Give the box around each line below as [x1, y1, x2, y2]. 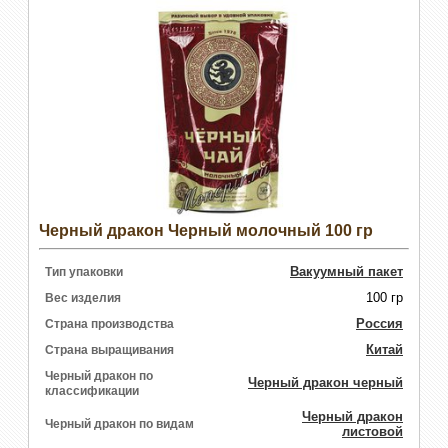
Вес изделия [45, 290, 121, 305]
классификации [45, 383, 139, 398]
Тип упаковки [45, 264, 123, 279]
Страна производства [45, 316, 174, 331]
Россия [356, 315, 403, 331]
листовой [342, 423, 403, 439]
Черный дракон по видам [45, 416, 194, 431]
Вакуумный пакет [290, 263, 403, 279]
